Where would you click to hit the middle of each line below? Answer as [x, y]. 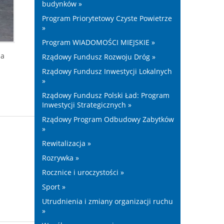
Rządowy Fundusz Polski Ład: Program [105, 95]
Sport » [53, 187]
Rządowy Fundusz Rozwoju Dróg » [98, 57]
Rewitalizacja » [66, 143]
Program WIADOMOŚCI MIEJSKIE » [98, 42]
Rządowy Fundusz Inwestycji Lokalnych [107, 71]
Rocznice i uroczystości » [83, 172]
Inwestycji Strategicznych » [86, 105]
